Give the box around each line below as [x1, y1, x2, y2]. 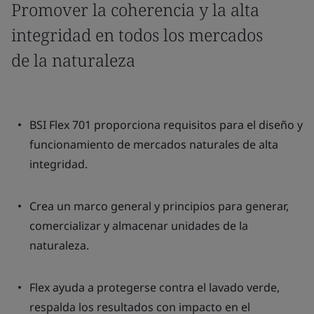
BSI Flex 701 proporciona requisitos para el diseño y [29, 117, 303, 132]
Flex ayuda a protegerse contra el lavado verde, [29, 280, 280, 295]
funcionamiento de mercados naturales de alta [29, 137, 278, 152]
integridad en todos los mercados [11, 23, 263, 46]
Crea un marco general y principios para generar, [29, 198, 289, 214]
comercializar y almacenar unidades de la [29, 218, 248, 233]
